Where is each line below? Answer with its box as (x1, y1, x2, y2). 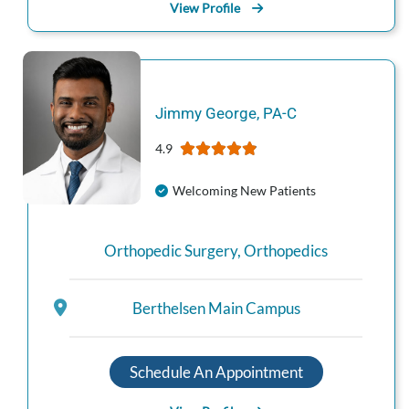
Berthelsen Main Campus (131, 298, 300, 318)
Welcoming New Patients (172, 183, 316, 199)
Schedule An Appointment (129, 362, 303, 382)
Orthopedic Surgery (104, 241, 237, 261)
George (204, 104, 257, 123)
